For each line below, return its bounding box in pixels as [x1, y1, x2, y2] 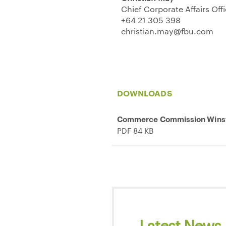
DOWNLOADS [117, 87, 172, 98]
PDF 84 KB [117, 125, 154, 136]
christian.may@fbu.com [121, 25, 213, 36]
